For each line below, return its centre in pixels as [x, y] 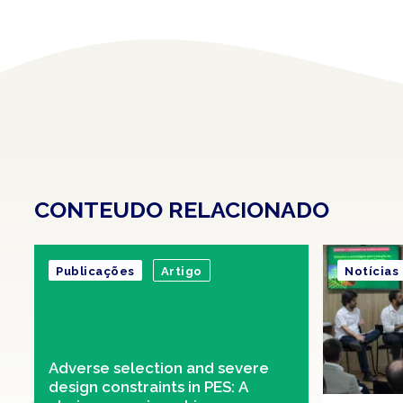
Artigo [181, 271]
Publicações [95, 271]
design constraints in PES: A [148, 387]
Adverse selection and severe [159, 368]
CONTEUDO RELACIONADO [182, 210]
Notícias [372, 271]
